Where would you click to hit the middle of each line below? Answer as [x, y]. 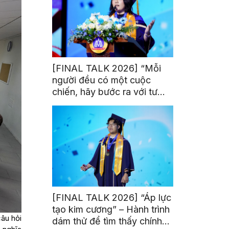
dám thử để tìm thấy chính [107, 221]
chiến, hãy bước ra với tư [105, 92]
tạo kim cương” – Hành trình [111, 210]
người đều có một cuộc [102, 80]
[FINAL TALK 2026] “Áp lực [112, 198]
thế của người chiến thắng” [110, 104]
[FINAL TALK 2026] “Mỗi [107, 68]
